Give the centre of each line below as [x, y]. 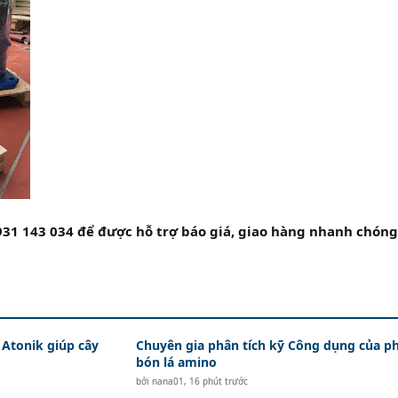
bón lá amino [176, 362]
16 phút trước [218, 381]
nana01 [167, 381]
